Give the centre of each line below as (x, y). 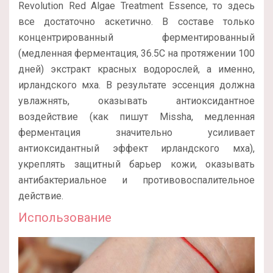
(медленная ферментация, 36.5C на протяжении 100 (136, 53)
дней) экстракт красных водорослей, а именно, (136, 69)
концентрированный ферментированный (136, 37)
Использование (65, 217)
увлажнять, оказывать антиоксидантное (136, 101)
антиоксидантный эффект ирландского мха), (136, 148)
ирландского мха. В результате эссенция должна (136, 85)
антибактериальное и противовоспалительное (136, 180)
